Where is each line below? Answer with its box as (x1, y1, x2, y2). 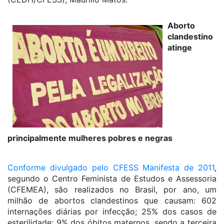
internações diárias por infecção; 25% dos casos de (7, 206, 216, 216)
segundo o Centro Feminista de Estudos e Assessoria (7, 173, 216, 183)
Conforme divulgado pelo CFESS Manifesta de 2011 (7, 162, 214, 172)
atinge (167, 42, 192, 52)
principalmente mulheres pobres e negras (7, 133, 172, 143)
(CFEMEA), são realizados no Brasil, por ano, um (7, 184, 216, 194)
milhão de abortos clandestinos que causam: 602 (7, 195, 216, 205)
